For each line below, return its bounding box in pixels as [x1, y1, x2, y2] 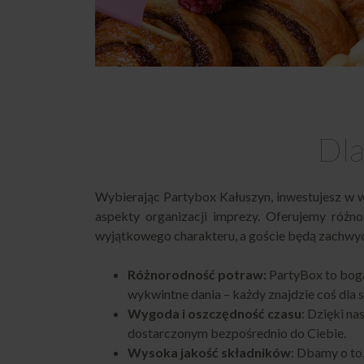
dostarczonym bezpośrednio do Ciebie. [128, 325, 346, 340]
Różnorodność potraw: [128, 266, 266, 282]
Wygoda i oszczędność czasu [128, 305, 301, 321]
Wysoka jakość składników [128, 344, 291, 360]
